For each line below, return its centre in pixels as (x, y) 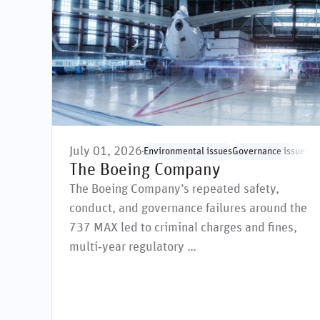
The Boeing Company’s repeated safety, (174, 190)
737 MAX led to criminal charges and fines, (183, 228)
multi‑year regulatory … (133, 247)
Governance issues (271, 152)
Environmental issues (188, 152)
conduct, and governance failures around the (188, 209)
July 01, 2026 (106, 152)
